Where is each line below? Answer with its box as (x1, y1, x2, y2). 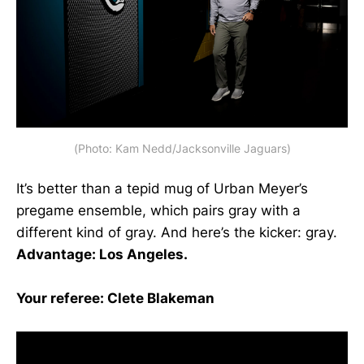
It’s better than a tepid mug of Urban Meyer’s (16, 180, 308, 197)
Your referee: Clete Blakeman (16, 289, 214, 306)
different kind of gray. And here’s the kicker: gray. (16, 223, 337, 240)
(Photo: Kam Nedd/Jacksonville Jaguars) (73, 141, 291, 155)
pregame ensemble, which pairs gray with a (16, 201, 301, 219)
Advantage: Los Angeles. (16, 245, 188, 262)
